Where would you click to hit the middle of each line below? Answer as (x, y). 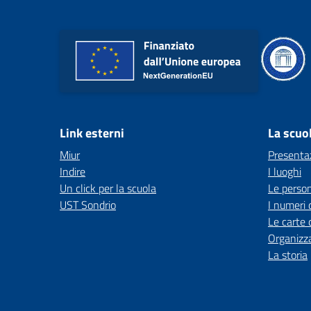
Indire (73, 171)
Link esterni (92, 133)
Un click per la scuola (108, 188)
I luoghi (285, 171)
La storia (288, 255)
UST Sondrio (88, 205)
